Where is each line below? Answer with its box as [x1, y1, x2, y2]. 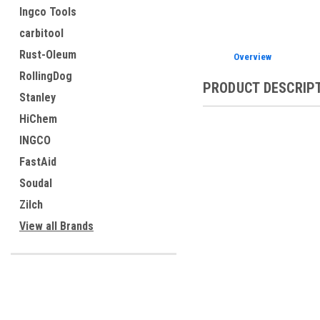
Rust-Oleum [19, 48, 76, 61]
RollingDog [19, 69, 72, 83]
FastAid [19, 155, 56, 169]
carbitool [19, 26, 64, 40]
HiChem [19, 112, 57, 126]
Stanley [19, 91, 56, 104]
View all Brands [19, 219, 94, 233]
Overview [233, 51, 271, 63]
